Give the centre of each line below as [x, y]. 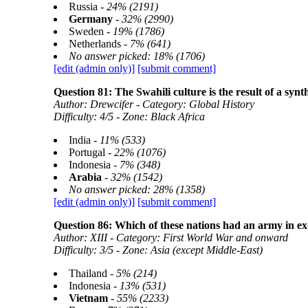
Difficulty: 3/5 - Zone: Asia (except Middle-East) [158, 250]
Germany [90, 19]
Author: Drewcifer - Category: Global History [154, 104]
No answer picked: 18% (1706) [136, 56]
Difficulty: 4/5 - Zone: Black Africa [129, 117]
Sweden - [90, 31]
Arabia [85, 177]
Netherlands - [99, 44]
